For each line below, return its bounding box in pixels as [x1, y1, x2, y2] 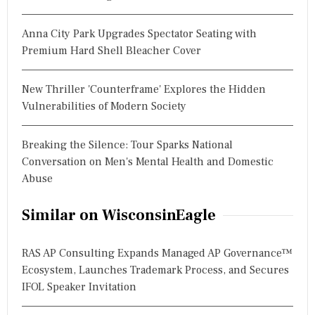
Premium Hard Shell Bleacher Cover [22, 43, 201, 58]
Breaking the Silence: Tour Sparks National [22, 137, 233, 152]
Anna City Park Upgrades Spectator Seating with [22, 26, 257, 41]
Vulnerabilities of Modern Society [22, 98, 186, 113]
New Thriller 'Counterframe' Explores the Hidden [22, 82, 266, 96]
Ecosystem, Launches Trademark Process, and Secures [22, 262, 289, 277]
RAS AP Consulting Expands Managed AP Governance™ [22, 245, 292, 260]
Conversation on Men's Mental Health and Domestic [22, 154, 274, 169]
